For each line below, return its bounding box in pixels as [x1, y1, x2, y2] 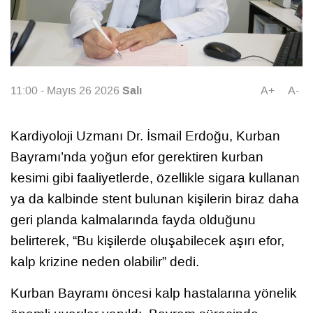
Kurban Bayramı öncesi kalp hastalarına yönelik [10, 284, 297, 302]
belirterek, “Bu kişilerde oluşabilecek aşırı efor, [10, 231, 284, 249]
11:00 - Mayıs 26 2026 [10, 83, 122, 99]
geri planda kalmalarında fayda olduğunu [10, 210, 256, 228]
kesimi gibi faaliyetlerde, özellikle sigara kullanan [10, 168, 300, 187]
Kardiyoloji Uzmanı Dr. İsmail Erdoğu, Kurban [10, 126, 280, 145]
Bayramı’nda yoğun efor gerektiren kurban [10, 147, 263, 166]
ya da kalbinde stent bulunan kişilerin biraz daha [10, 189, 299, 208]
